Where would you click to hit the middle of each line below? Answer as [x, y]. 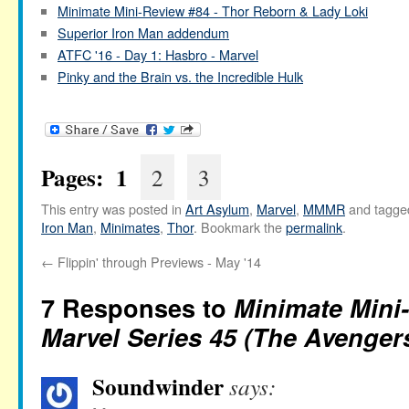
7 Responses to [137, 308]
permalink [314, 227]
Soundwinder [158, 387]
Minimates [130, 227]
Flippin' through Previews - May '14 [157, 262]
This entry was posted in [113, 209]
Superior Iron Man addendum [143, 32]
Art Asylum [217, 209]
